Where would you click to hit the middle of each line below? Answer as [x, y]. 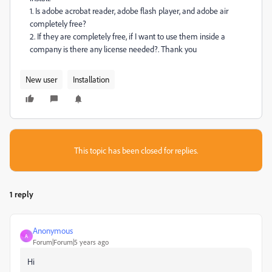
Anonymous [53, 230]
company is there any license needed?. [94, 49]
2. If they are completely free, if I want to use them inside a [127, 36]
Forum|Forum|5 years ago [71, 242]
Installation [91, 79]
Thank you [179, 49]
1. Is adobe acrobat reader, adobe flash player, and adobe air [129, 11]
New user [41, 79]
